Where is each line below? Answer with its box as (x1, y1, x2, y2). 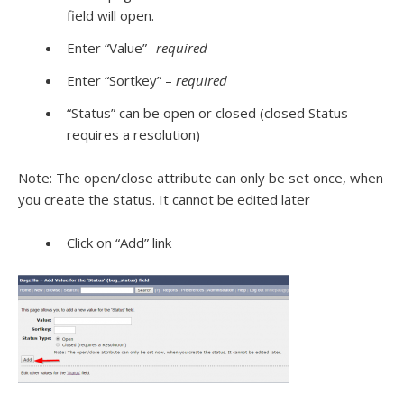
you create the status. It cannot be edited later (18, 190, 310, 208)
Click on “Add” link (67, 234, 171, 252)
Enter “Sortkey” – (67, 71, 176, 89)
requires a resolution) (67, 125, 200, 143)
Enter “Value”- (67, 39, 156, 57)
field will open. (67, 6, 154, 24)
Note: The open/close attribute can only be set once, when (18, 169, 383, 187)
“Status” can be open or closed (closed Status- (67, 104, 353, 122)
